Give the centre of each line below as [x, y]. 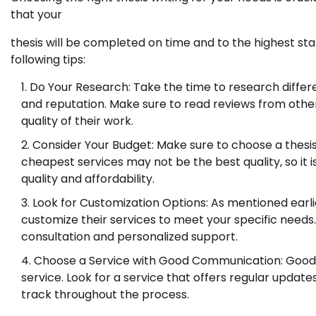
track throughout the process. [105, 295]
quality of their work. [77, 121]
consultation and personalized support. [129, 237]
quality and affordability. [88, 179]
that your [36, 15]
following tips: [48, 60]
